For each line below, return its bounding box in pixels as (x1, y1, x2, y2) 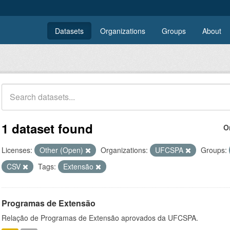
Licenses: (2, 145, 32, 155)
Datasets (55, 26, 84, 36)
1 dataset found (2, 120, 93, 137)
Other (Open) (40, 145, 85, 155)
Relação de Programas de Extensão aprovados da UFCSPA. (2, 213, 198, 223)
